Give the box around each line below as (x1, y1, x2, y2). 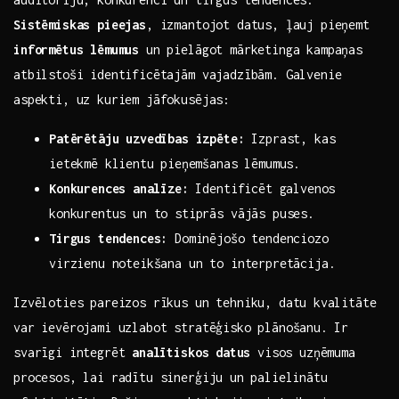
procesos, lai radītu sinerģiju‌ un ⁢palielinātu (13, 370, 328, 386)
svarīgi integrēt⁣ (13, 345, 133, 361)
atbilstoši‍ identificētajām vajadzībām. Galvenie (13, 67, 342, 83)
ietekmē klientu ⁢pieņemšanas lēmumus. (49, 156, 301, 172)
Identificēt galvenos (188, 181, 336, 197)
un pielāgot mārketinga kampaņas (139, 42, 363, 58)
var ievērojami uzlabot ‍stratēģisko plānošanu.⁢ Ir (13, 320, 349, 336)
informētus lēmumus (13, 42, 140, 58)
